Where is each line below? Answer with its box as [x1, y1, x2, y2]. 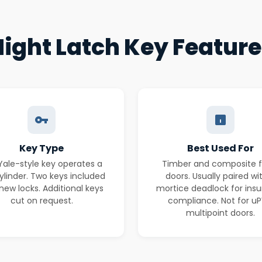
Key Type [19, 142, 64, 155]
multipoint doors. [186, 207, 255, 219]
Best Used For [187, 142, 254, 155]
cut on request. [10, 195, 73, 206]
